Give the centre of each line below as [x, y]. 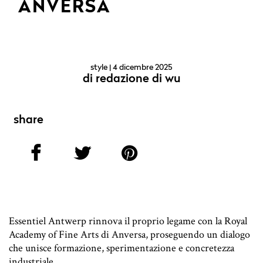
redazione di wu [138, 80]
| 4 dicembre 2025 [140, 68]
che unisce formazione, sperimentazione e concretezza [122, 248]
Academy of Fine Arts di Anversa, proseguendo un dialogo [129, 235]
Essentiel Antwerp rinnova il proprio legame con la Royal [128, 221]
